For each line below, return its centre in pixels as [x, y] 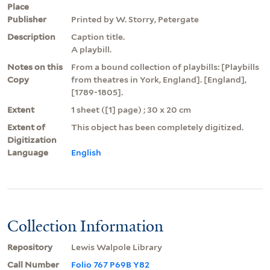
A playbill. [91, 49]
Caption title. [98, 36]
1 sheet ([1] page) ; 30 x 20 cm [131, 109]
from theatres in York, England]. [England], [159, 79]
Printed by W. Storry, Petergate [135, 19]
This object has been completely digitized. [157, 127]
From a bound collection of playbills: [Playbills [165, 67]
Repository [30, 247]
